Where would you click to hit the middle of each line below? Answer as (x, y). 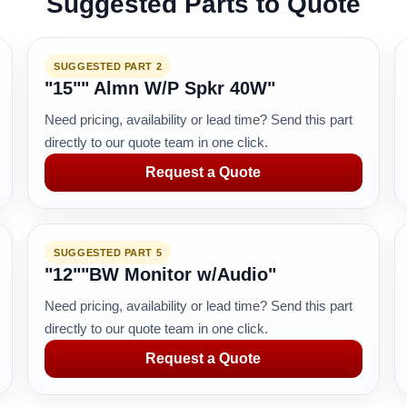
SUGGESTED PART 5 (108, 253)
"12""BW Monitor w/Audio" (161, 274)
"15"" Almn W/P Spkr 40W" (160, 88)
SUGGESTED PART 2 (108, 66)
